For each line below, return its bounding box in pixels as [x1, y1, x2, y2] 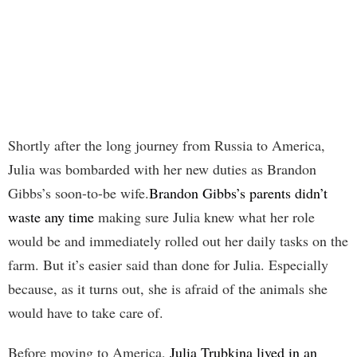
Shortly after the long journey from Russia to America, [8, 135, 325, 155]
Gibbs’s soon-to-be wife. [8, 183, 149, 203]
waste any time [8, 207, 94, 227]
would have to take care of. [8, 303, 163, 323]
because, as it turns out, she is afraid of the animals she [8, 279, 328, 299]
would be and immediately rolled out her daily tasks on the [8, 231, 348, 251]
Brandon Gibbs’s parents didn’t [149, 183, 328, 203]
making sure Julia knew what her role [94, 207, 315, 227]
